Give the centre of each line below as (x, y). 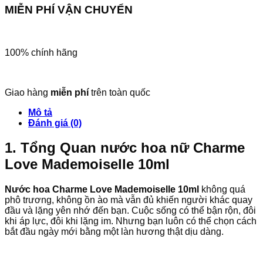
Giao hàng (28, 92)
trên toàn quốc (119, 92)
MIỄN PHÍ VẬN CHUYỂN (69, 9)
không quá (222, 190)
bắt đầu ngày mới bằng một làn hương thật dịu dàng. (114, 232)
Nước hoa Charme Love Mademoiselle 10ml (102, 190)
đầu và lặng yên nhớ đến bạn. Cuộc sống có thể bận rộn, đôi (130, 211)
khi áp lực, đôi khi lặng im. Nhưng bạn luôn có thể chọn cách (131, 221)
